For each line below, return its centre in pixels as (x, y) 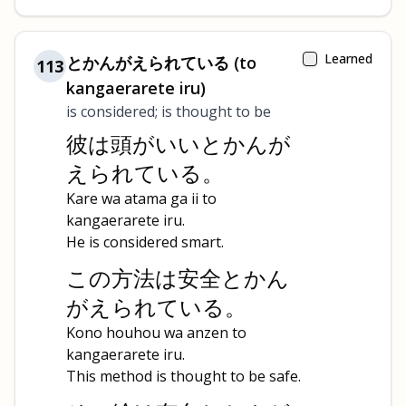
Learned (348, 58)
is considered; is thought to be (169, 111)
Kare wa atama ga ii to (141, 198)
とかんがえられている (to (161, 63)
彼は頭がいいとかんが (179, 144)
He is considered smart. (145, 242)
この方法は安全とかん (178, 278)
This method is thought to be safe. (184, 376)
